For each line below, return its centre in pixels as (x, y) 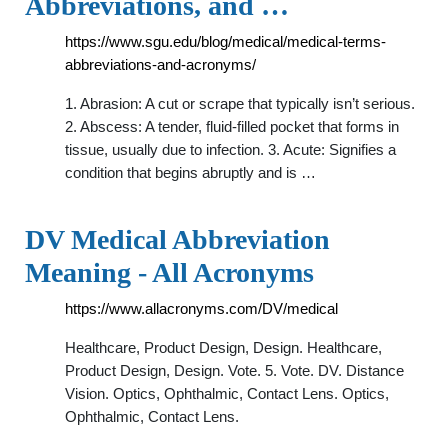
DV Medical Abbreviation (177, 239)
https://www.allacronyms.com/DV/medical (201, 308)
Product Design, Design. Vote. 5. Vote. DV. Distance (234, 370)
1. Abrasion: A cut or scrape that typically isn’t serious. (240, 103)
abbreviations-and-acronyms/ (160, 64)
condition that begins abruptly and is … (190, 172)
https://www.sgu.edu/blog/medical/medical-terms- (225, 41)
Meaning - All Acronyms (169, 272)
